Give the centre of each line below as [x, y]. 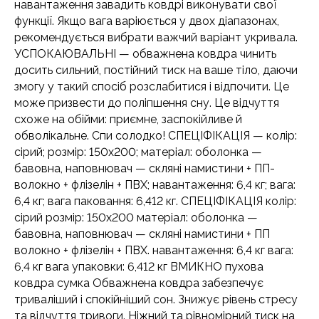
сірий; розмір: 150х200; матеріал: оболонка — [138, 152]
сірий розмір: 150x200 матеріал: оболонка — [136, 218]
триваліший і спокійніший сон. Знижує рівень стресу [156, 299]
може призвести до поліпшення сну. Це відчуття [147, 103]
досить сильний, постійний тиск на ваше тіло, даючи [156, 70]
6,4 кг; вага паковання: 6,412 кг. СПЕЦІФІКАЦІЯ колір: [155, 201]
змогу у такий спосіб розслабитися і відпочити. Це [152, 87]
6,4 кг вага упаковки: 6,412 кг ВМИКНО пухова [139, 267]
